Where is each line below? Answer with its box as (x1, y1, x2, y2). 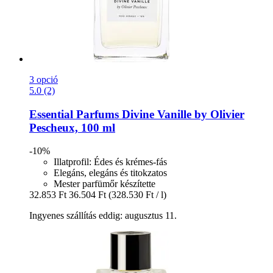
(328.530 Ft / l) (108, 190, 166, 200)
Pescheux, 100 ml (29, 121, 115, 134)
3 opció (29, 74, 58, 85)
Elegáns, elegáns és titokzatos (54, 168, 167, 179)
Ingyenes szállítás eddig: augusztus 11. (29, 210, 177, 221)
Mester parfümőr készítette (54, 179, 155, 190)
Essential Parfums (29, 107, 119, 121)
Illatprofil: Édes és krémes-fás (54, 157, 167, 168)
